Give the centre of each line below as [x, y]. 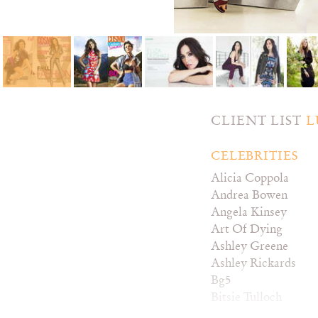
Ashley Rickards [253, 264]
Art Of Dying [247, 230]
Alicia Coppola [250, 179]
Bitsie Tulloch [246, 298]
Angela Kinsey [249, 213]
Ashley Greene [250, 247]
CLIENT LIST [258, 122]
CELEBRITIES [255, 157]
